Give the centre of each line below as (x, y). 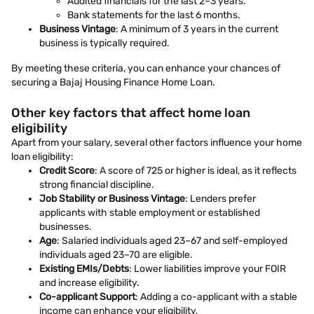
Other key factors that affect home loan (131, 113)
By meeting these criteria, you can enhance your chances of (146, 68)
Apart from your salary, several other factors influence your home (157, 143)
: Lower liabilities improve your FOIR (207, 269)
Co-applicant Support (87, 297)
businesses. (66, 227)
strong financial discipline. (97, 185)
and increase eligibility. (89, 283)
